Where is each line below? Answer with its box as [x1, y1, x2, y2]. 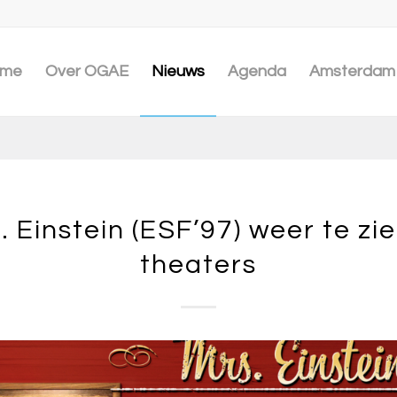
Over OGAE [45, 63, 128, 80]
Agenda [228, 63, 286, 80]
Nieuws [152, 63, 205, 80]
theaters [140, 251, 257, 278]
